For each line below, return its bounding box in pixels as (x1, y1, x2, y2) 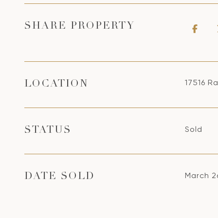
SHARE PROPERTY (24, 21, 135, 32)
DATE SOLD (24, 172, 95, 182)
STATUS (24, 126, 72, 136)
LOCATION (24, 79, 89, 90)
